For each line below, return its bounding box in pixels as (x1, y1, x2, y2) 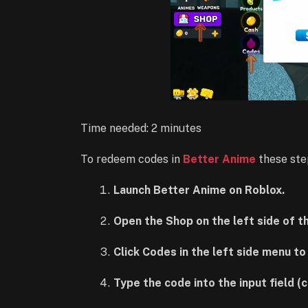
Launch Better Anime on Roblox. (113, 184, 285, 197)
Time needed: (80, 122, 151, 135)
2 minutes (151, 122, 201, 135)
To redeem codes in (80, 153, 183, 166)
